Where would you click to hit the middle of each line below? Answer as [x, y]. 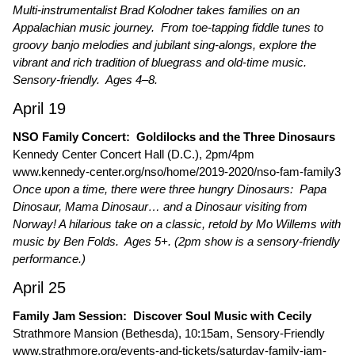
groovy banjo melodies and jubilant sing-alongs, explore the [164, 45]
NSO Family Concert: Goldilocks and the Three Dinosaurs [174, 137]
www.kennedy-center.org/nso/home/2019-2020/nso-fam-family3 [177, 172]
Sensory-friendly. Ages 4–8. [85, 80]
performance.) [49, 259]
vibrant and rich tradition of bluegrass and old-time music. [161, 62]
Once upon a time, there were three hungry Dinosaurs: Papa [170, 189]
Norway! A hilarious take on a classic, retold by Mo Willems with [177, 224]
